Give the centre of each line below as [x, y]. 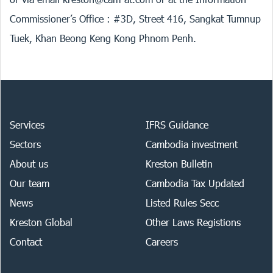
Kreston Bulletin [179, 164]
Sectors [25, 144]
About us [29, 164]
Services [27, 125]
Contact [26, 242]
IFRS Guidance [177, 125]
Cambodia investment [192, 144]
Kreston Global [41, 222]
